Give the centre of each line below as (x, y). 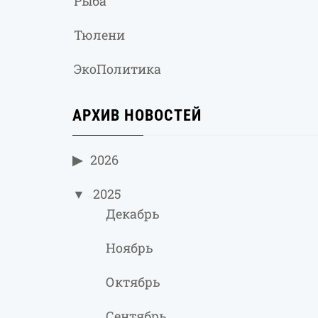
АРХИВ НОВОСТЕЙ (137, 116)
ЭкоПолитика (117, 69)
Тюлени (99, 35)
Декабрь (133, 214)
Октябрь (133, 282)
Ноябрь (130, 248)
